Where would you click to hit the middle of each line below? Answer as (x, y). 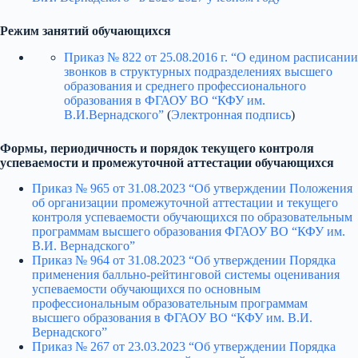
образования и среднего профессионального (185, 86)
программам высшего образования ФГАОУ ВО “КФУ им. (189, 232)
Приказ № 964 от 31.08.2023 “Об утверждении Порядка (184, 261)
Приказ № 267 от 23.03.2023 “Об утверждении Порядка (184, 347)
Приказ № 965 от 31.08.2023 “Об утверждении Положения (192, 189)
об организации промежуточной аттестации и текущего (185, 203)
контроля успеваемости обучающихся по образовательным (192, 217)
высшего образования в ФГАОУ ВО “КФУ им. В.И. (172, 318)
